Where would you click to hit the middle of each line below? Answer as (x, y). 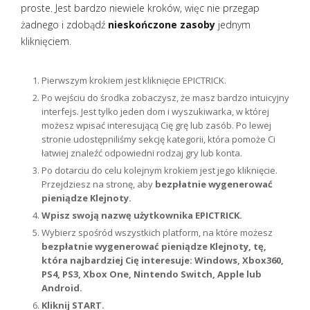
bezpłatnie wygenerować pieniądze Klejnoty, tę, (154, 246)
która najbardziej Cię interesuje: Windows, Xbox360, (163, 260)
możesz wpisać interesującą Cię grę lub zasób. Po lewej (156, 125)
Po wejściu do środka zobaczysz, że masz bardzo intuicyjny (165, 98)
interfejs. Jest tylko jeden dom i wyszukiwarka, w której (155, 111)
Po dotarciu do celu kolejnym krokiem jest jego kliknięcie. (159, 170)
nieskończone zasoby (162, 25)
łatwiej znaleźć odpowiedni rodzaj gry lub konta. (142, 153)
